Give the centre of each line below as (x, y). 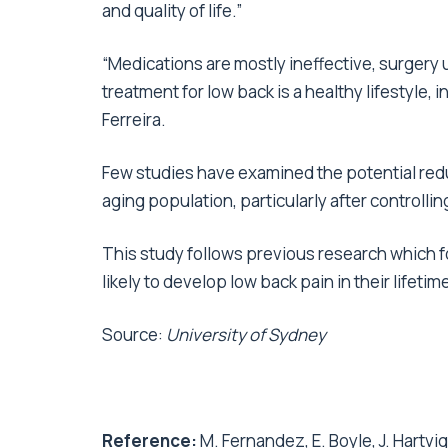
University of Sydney (246, 334)
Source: (134, 334)
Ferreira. (134, 119)
